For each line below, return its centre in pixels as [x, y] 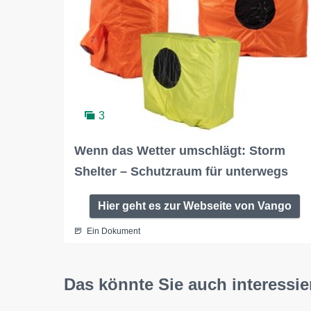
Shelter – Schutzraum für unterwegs [181, 171]
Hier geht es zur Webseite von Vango [194, 205]
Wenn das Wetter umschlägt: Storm [180, 150]
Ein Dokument [114, 231]
